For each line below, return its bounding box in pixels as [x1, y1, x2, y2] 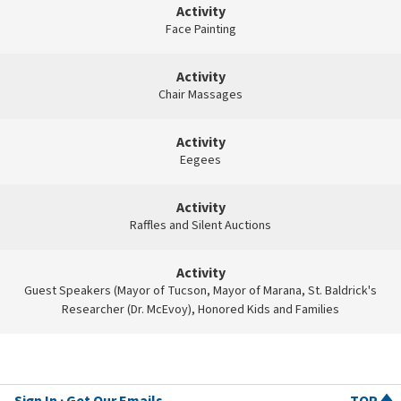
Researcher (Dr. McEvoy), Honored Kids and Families [62, 300, 339, 319]
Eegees [180, 150, 221, 169]
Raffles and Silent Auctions [130, 216, 271, 235]
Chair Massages [158, 85, 243, 104]
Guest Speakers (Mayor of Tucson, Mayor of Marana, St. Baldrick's [24, 281, 377, 300]
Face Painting [165, 20, 236, 38]
